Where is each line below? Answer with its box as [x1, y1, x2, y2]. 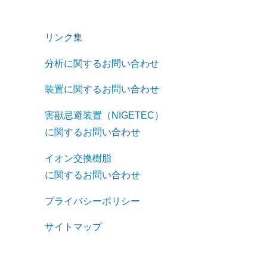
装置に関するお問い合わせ [45, 84, 160, 95]
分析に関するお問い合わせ [45, 58, 160, 69]
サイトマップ [45, 222, 103, 232]
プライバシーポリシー [45, 195, 141, 206]
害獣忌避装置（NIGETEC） [45, 110, 164, 121]
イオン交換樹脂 [45, 153, 112, 163]
